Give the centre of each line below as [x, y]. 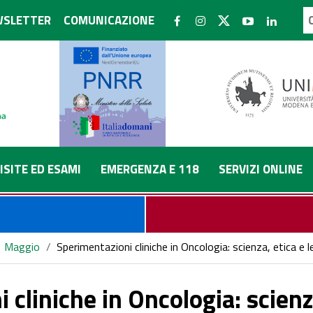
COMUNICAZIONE [109, 20]
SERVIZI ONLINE [261, 169]
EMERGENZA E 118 [150, 169]
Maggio [22, 247]
